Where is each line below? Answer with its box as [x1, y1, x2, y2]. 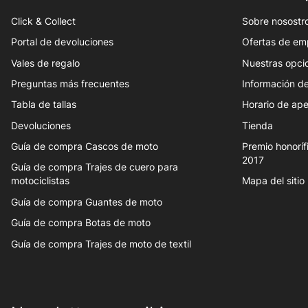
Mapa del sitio [242, 175, 305, 187]
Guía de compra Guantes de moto [11, 196, 162, 208]
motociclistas [11, 175, 69, 187]
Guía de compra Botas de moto [11, 217, 151, 229]
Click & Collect [11, 15, 76, 27]
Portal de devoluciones [11, 36, 113, 48]
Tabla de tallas [11, 99, 76, 111]
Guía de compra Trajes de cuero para [11, 162, 178, 173]
